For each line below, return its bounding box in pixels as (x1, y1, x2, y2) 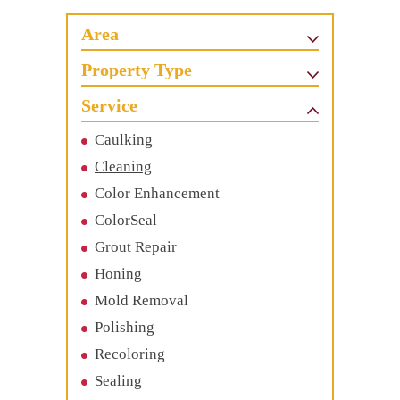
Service (81, 96, 137, 116)
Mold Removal (95, 292, 188, 310)
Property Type (81, 60, 192, 80)
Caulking (95, 131, 153, 149)
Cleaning (95, 158, 152, 176)
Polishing (95, 319, 154, 337)
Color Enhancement (95, 185, 220, 203)
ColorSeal (95, 212, 157, 229)
